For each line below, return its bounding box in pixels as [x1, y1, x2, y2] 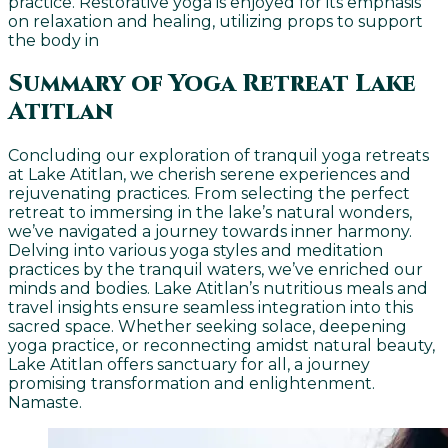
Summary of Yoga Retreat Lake [8, 68, 416, 101]
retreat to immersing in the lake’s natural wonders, [8, 202, 412, 222]
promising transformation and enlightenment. [8, 373, 375, 393]
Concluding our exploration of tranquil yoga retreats [8, 145, 429, 165]
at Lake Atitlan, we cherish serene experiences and [8, 164, 411, 184]
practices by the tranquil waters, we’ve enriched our [8, 259, 423, 279]
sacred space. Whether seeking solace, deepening [8, 316, 407, 336]
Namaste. [8, 392, 82, 412]
